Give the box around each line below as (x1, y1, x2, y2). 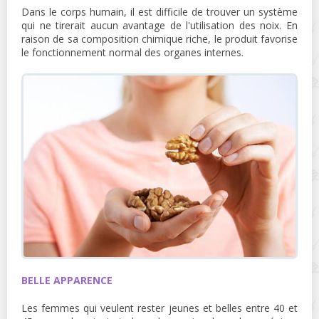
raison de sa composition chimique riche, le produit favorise (21, 31, 298, 46)
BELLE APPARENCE (21, 273, 113, 287)
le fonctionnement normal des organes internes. (21, 45, 244, 59)
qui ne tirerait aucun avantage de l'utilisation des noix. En (21, 18, 298, 32)
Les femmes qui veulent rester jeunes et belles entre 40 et (21, 300, 298, 315)
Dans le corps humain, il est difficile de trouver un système (21, 4, 298, 19)
